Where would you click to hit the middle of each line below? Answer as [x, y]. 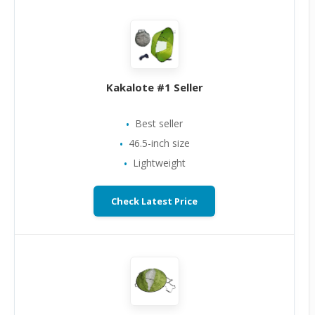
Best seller [159, 123]
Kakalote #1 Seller [154, 87]
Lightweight [159, 163]
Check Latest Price [154, 201]
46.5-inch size [159, 143]
